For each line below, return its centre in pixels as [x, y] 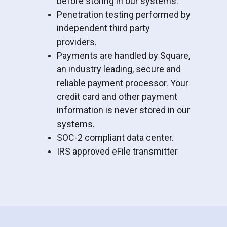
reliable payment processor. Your [122, 83]
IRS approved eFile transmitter [117, 151]
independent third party [103, 28]
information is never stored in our [123, 110]
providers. [77, 42]
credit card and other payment [117, 96]
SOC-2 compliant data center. [115, 137]
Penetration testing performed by [123, 14]
